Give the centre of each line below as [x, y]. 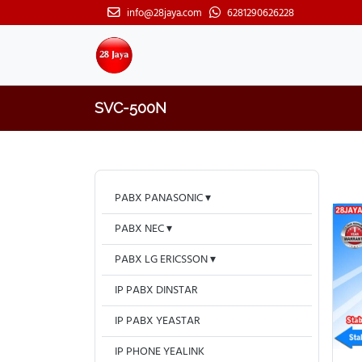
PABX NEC [139, 229]
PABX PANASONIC [159, 198]
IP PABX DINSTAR [156, 290]
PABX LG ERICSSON [161, 260]
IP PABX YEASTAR [158, 321]
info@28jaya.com [164, 13]
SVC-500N [130, 108]
